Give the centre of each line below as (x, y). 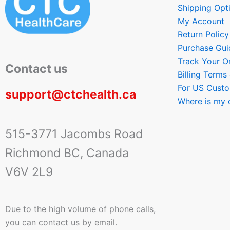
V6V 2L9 (29, 172)
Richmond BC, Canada (67, 153)
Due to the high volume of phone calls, (80, 209)
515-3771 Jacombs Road (74, 134)
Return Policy (203, 34)
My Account (201, 21)
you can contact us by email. (61, 223)
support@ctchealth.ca (71, 94)
